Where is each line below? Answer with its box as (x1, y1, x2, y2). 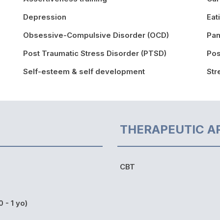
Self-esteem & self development (23, 66, 145, 76)
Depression (23, 12, 66, 22)
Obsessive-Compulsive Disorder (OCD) (23, 30, 169, 40)
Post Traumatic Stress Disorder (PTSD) (23, 48, 166, 58)
